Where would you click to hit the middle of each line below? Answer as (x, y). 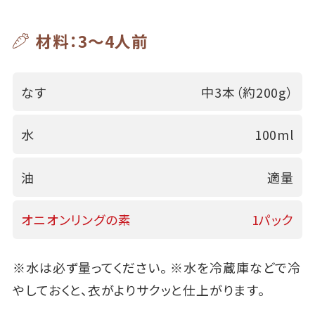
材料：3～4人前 (92, 41)
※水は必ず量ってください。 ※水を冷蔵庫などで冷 (156, 268)
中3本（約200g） (248, 92)
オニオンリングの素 (76, 220)
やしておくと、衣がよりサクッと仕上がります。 (139, 290)
